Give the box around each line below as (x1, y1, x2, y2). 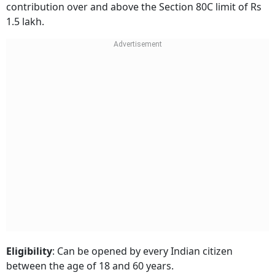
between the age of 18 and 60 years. (6, 258, 174, 273)
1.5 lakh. (6, 14, 44, 28)
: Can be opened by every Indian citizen (52, 244, 233, 258)
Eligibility (6, 244, 52, 258)
